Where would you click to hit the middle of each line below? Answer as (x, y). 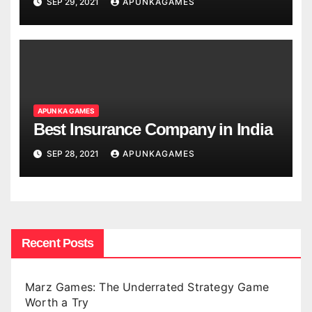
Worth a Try (57, 302)
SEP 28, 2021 (72, 154)
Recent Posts (58, 243)
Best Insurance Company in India (153, 130)
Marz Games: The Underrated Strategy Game (147, 287)
